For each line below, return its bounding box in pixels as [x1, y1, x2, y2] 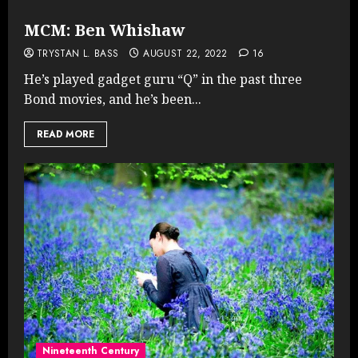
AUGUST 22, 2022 [143, 46, 228, 61]
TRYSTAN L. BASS [37, 46, 119, 61]
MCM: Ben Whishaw [24, 18, 185, 41]
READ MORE [37, 126, 94, 141]
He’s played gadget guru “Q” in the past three [24, 70, 302, 88]
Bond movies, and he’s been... [24, 89, 201, 108]
